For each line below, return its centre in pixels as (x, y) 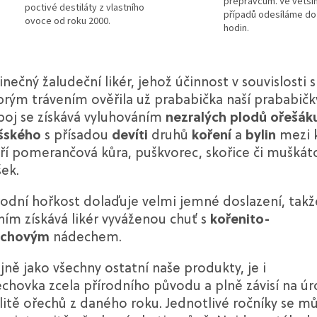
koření (212, 136)
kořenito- (240, 220)
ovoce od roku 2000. (68, 22)
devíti (130, 136)
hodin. (236, 28)
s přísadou (76, 136)
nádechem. (86, 238)
